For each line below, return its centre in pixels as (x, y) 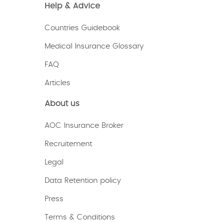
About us (62, 104)
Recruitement (68, 144)
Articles (57, 83)
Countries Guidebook (82, 28)
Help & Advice (72, 6)
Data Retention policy (83, 181)
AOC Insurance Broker (84, 126)
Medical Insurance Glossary (94, 47)
